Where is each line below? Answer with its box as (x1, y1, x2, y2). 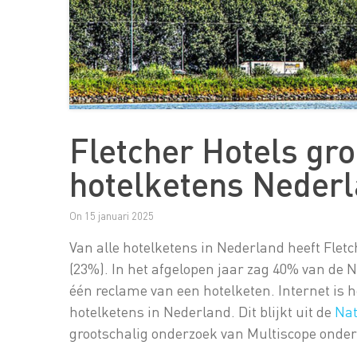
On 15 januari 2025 (69, 208, 155, 222)
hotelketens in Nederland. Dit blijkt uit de (69, 301, 335, 320)
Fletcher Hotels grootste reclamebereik (69, 127, 90, 171)
